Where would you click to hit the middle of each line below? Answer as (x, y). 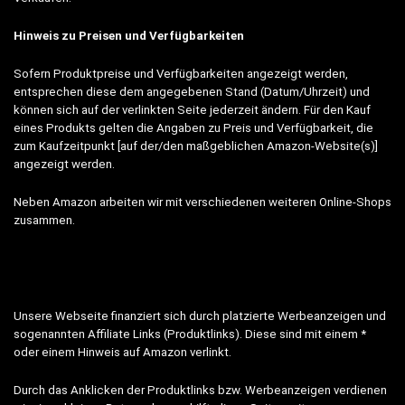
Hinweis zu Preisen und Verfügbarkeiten (129, 35)
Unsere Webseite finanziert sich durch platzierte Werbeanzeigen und (200, 316)
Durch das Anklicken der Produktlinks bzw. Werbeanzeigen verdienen (200, 390)
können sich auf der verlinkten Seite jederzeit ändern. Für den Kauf (192, 109)
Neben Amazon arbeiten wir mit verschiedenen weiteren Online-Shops (202, 202)
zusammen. (44, 220)
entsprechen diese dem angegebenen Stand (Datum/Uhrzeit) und (192, 91)
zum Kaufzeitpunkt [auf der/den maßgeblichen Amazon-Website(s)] (196, 146)
